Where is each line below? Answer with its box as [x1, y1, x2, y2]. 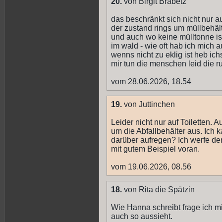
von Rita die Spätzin [122, 185, 195, 194]
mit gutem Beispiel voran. [111, 145, 200, 154]
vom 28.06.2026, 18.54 [111, 77, 191, 86]
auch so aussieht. [111, 212, 172, 221]
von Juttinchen [122, 100, 175, 109]
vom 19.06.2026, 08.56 [111, 163, 191, 171]
